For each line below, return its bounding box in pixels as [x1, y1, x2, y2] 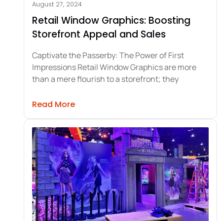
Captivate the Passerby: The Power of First [32, 49, 184, 61]
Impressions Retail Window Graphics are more [32, 61, 196, 73]
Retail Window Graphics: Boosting [32, 13, 190, 27]
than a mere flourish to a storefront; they [32, 73, 179, 84]
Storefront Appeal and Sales [32, 27, 166, 41]
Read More [32, 98, 75, 110]
